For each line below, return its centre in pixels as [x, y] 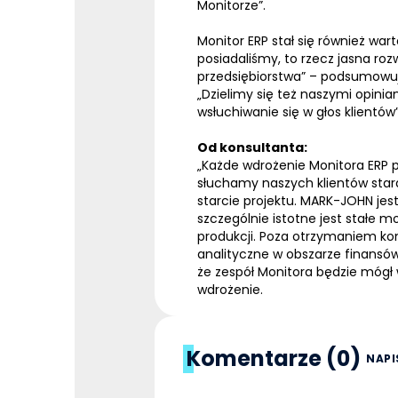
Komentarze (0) [274, 359]
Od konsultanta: [252, 148]
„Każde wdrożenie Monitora [283, 166]
